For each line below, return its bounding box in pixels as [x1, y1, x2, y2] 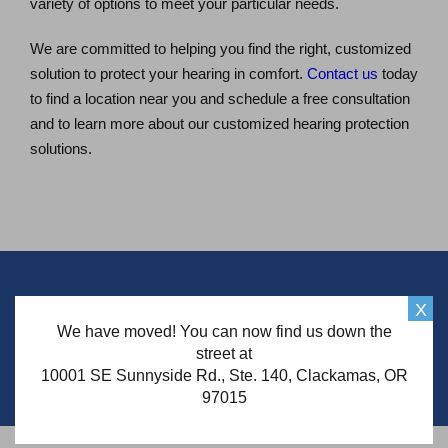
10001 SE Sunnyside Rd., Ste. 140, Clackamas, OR [40, 367, 408, 384]
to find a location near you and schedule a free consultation [30, 90, 410, 108]
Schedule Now [169, 357, 279, 375]
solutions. [30, 140, 92, 158]
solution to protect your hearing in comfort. [30, 65, 307, 83]
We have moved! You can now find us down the [56, 323, 392, 340]
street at [196, 345, 252, 362]
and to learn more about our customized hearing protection [30, 115, 409, 133]
